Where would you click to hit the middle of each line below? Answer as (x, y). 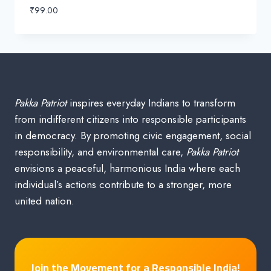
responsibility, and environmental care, (100, 152)
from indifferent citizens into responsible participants (130, 119)
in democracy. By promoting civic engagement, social (133, 135)
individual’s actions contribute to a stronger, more (123, 184)
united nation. (44, 201)
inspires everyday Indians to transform (151, 103)
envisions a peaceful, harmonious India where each (127, 168)
